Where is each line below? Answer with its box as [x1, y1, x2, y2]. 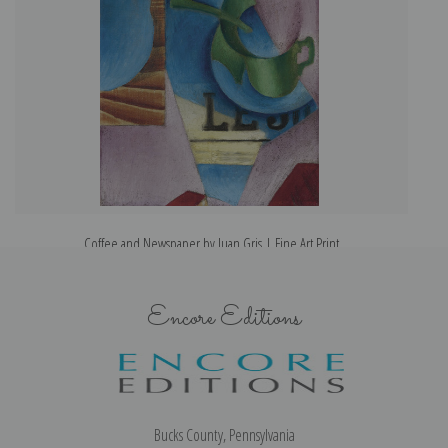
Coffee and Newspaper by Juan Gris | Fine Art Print [83, 233, 339, 254]
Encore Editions [147, 297, 301, 339]
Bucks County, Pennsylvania [153, 423, 295, 446]
